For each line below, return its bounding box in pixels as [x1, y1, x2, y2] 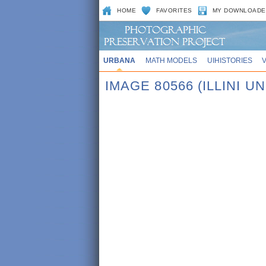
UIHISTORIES [207, 56, 252, 64]
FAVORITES [156, 7, 192, 14]
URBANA [103, 56, 135, 64]
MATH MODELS [145, 56, 197, 64]
